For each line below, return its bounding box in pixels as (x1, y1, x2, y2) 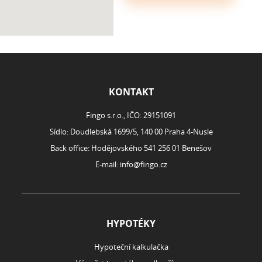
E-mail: (95, 159, 120, 170)
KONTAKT (108, 85, 154, 99)
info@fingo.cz (119, 159, 167, 170)
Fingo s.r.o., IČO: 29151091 (86, 110, 176, 121)
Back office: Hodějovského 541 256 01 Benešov (50, 143, 212, 154)
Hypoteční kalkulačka (94, 242, 168, 253)
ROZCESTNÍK (8, 85, 81, 101)
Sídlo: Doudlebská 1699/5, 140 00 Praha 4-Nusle (49, 126, 213, 137)
